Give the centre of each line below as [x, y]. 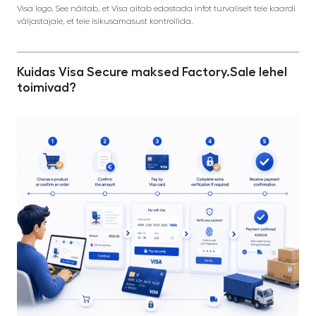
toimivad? [47, 87]
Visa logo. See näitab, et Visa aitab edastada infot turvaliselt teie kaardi [156, 8]
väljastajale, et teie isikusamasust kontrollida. [105, 21]
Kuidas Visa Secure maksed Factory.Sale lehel [152, 72]
